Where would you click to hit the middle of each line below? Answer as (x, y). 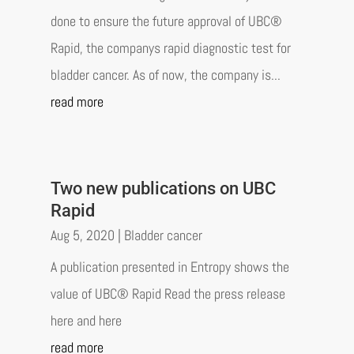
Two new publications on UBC (163, 188)
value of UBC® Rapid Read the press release (168, 293)
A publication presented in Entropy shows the (169, 266)
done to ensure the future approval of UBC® (166, 21)
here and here (87, 320)
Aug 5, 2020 (82, 235)
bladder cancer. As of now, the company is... (165, 74)
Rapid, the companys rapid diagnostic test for (170, 47)
